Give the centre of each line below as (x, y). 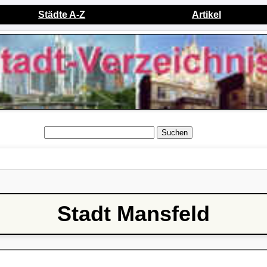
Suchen (175, 133)
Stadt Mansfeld (133, 214)
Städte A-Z (62, 15)
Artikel (206, 15)
